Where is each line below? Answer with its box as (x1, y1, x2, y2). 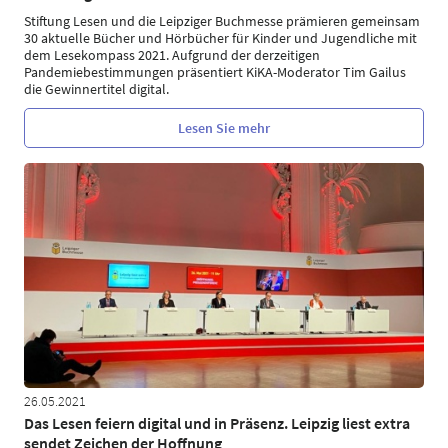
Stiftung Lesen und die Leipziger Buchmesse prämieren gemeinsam (24, 12, 420, 30)
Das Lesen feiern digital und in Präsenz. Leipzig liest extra (24, 412, 410, 433)
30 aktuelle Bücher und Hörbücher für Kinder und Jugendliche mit (24, 29, 417, 47)
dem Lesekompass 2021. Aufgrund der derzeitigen (24, 46, 320, 64)
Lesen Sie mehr (178, 118, 270, 137)
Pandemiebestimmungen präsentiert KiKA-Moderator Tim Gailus (24, 63, 406, 81)
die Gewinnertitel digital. (24, 80, 169, 98)
